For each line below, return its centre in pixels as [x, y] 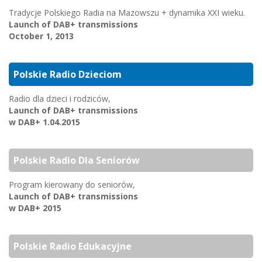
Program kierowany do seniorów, [72, 185]
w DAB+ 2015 [35, 208]
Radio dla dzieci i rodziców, [60, 99]
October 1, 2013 [41, 36]
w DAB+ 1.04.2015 [44, 122]
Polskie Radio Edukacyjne [73, 246]
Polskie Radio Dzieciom [68, 74]
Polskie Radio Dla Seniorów [77, 160]
